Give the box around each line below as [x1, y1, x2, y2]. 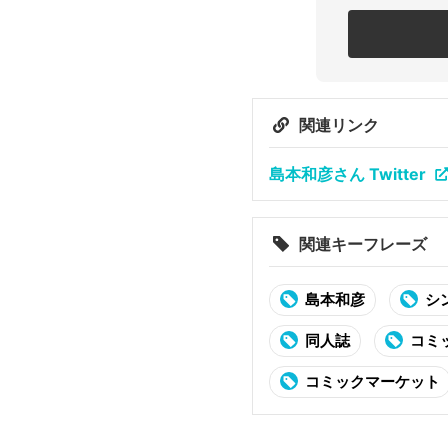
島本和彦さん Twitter [269, 163, 426, 184]
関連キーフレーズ [299, 233, 427, 254]
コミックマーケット [305, 372, 440, 392]
